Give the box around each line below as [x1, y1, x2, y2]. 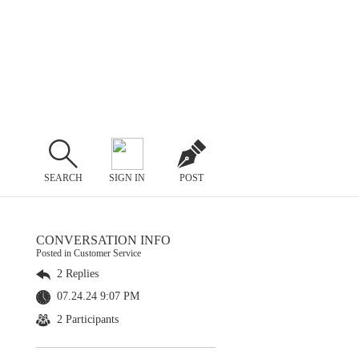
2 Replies [54, 268, 99, 280]
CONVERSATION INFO [36, 233, 171, 247]
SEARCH [43, 171, 83, 184]
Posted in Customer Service [36, 248, 141, 259]
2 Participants [54, 313, 119, 325]
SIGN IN [109, 171, 146, 184]
